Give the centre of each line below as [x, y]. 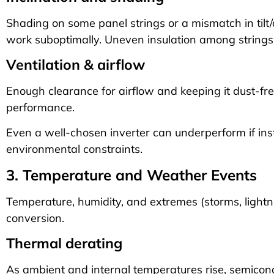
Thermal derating [64, 243]
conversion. [35, 218]
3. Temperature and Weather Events [131, 175]
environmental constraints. [74, 149]
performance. [40, 107]
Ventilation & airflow [76, 64]
